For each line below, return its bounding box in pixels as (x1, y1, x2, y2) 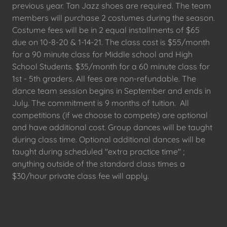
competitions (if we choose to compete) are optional (12, 110, 208, 120)
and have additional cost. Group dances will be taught (12, 122, 212, 132)
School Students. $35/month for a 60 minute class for (12, 61, 210, 71)
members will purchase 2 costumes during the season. (12, 13, 215, 23)
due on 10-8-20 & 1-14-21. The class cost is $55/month (12, 37, 210, 47)
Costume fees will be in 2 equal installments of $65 (12, 25, 200, 35)
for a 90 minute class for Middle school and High (12, 49, 193, 59)
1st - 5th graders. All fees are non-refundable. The (12, 73, 196, 84)
